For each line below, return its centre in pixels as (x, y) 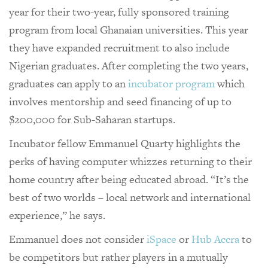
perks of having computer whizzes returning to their (130, 161)
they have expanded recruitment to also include (119, 47)
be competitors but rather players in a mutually (118, 257)
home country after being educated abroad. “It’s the (129, 179)
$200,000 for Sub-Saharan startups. (93, 119)
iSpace (162, 239)
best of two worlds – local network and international (130, 197)
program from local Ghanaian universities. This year (129, 29)
